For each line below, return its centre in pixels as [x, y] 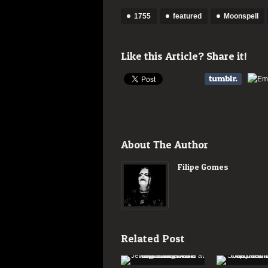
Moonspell [241, 16]
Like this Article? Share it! [184, 56]
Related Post [153, 238]
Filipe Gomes [203, 167]
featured [187, 16]
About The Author [165, 144]
